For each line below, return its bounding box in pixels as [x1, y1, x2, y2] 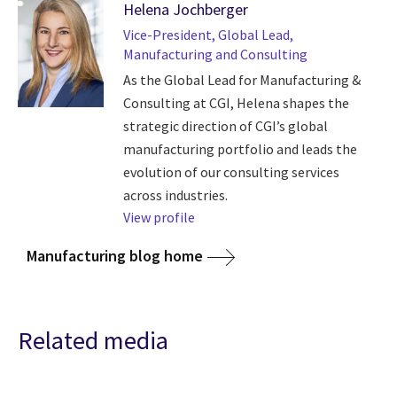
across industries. [122, 185, 228, 204]
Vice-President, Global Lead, [122, 25, 293, 43]
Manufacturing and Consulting [122, 44, 307, 63]
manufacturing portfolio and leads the [122, 139, 357, 158]
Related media [18, 323, 168, 356]
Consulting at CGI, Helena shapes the [122, 93, 349, 112]
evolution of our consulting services [122, 162, 339, 181]
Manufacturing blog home [27, 245, 203, 266]
